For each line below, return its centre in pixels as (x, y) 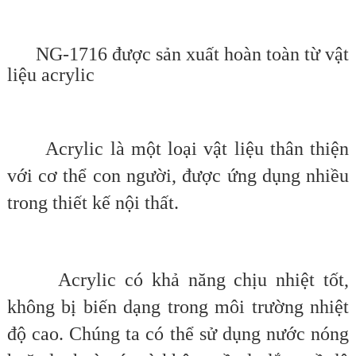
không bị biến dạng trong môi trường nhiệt (178, 307)
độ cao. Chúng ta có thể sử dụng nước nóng (178, 334)
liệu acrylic (50, 75)
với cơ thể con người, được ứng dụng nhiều (178, 176)
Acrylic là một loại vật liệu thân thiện (178, 149)
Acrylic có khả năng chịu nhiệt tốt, (178, 280)
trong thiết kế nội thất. (93, 203)
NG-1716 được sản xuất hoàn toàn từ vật (178, 54)
